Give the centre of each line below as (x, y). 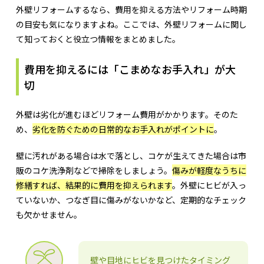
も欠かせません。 (49, 215)
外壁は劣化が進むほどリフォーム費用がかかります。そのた (127, 115)
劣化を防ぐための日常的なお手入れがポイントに (123, 129)
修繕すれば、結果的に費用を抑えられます (94, 185)
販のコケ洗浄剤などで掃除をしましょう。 (94, 171)
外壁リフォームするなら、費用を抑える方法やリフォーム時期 (131, 10)
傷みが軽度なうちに (209, 171)
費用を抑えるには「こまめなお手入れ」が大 (130, 69)
